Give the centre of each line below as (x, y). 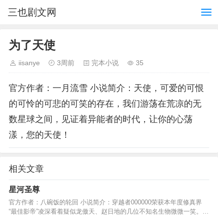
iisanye (29, 63)
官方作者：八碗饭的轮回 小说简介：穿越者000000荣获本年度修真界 (105, 202)
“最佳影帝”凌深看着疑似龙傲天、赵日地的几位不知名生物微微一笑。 (106, 211)
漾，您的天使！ (39, 135)
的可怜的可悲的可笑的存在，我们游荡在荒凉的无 (105, 104)
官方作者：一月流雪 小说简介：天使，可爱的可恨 (106, 88)
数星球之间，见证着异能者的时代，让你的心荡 (101, 119)
